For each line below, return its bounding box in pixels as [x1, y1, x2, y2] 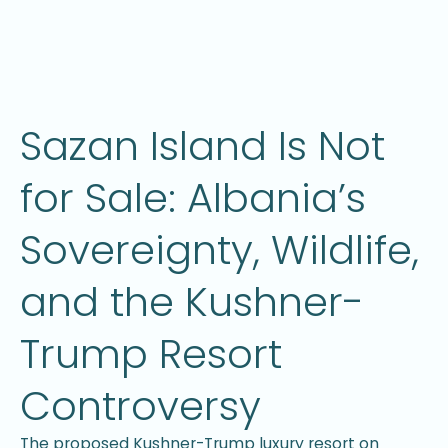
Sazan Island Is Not [20, 118, 385, 174]
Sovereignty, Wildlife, [20, 222, 419, 278]
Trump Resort [20, 326, 282, 382]
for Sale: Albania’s [20, 170, 366, 226]
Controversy [20, 378, 261, 434]
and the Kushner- [20, 274, 364, 330]
